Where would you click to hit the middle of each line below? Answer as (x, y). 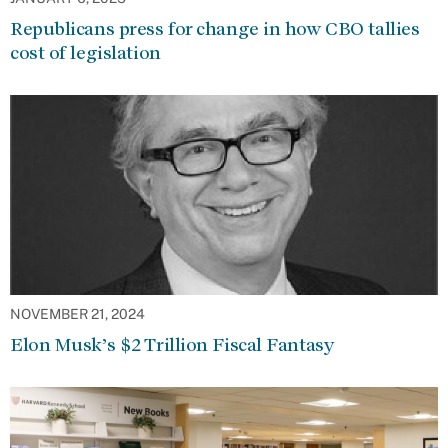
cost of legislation (85, 52)
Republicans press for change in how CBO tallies (215, 28)
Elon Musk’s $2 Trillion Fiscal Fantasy (172, 344)
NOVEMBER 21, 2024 (77, 313)
